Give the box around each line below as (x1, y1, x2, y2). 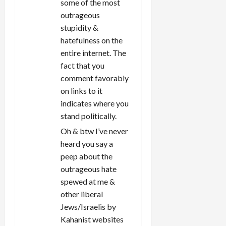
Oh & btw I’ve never (61, 126, 128, 136)
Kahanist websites (61, 214, 124, 224)
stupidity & (61, 22, 98, 32)
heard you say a (61, 138, 113, 148)
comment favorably (61, 73, 129, 83)
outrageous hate (61, 163, 117, 174)
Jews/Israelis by (61, 201, 116, 211)
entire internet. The (61, 47, 126, 58)
